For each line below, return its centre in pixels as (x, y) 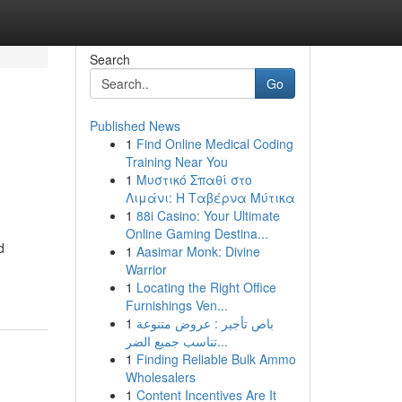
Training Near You (176, 162)
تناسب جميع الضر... (222, 341)
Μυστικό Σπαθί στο (194, 179)
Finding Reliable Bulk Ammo (216, 359)
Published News (135, 126)
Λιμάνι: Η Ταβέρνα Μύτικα (210, 197)
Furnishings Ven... (176, 305)
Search (109, 59)
